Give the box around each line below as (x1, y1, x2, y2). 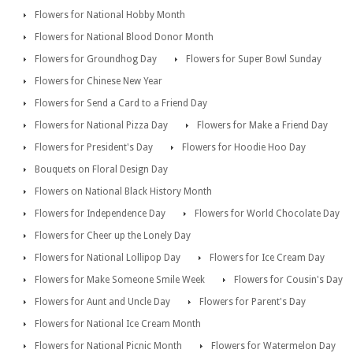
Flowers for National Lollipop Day (35, 252, 180, 264)
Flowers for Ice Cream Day (210, 252, 325, 264)
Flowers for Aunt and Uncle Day (35, 296, 170, 308)
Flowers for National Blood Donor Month (35, 32, 214, 43)
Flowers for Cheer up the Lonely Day (35, 230, 191, 242)
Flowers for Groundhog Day (35, 54, 157, 65)
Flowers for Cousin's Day (234, 274, 343, 286)
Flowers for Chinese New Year (35, 76, 162, 87)
